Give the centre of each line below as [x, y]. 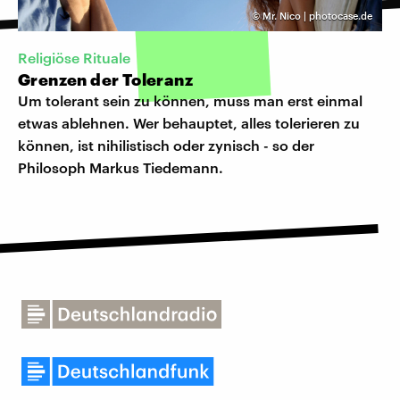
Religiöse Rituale [74, 58]
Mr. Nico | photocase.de [317, 16]
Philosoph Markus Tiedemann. [121, 168]
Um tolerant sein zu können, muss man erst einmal [190, 101]
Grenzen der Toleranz [105, 80]
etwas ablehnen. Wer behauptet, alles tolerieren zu [189, 123]
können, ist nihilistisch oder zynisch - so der [166, 146]
